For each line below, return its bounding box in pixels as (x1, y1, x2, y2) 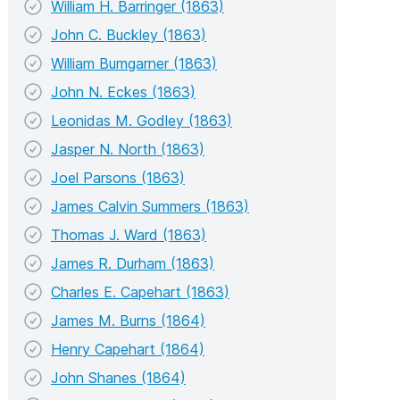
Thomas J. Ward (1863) (51, 225, 206, 244)
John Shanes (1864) (51, 368, 186, 387)
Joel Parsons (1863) (51, 168, 185, 187)
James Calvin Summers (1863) (51, 196, 249, 215)
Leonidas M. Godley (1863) (51, 111, 232, 129)
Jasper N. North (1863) (51, 139, 204, 158)
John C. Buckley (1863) (51, 25, 206, 44)
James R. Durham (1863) (51, 254, 214, 272)
